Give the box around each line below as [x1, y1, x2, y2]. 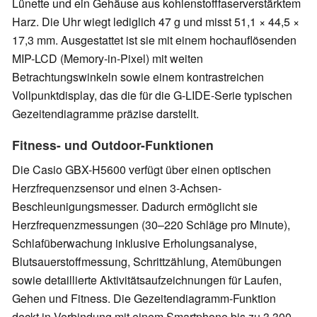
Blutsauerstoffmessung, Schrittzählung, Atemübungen [12, 253, 282, 270]
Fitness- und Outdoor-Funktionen [12, 136, 214, 154]
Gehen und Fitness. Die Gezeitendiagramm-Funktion [12, 290, 276, 307]
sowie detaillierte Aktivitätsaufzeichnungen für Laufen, [12, 272, 282, 289]
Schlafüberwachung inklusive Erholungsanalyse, [12, 235, 257, 252]
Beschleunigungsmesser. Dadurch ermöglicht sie [12, 198, 258, 215]
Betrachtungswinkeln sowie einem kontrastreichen [12, 69, 264, 86]
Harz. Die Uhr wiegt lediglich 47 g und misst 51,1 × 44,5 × [12, 13, 299, 30]
